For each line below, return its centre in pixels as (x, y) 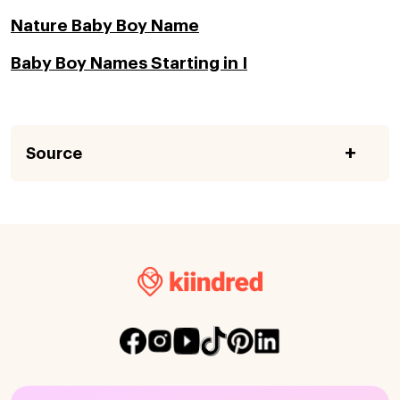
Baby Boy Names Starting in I (129, 63)
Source (54, 153)
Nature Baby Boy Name (105, 26)
